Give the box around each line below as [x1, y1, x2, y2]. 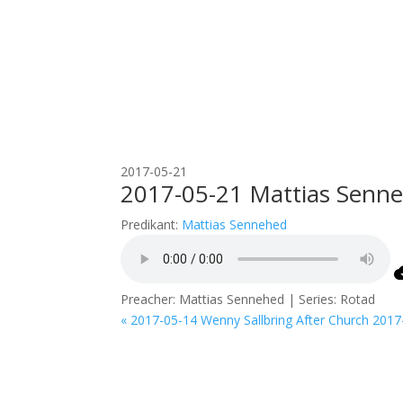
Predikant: [121, 216, 179, 233]
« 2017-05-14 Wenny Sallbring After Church [121, 311, 370, 328]
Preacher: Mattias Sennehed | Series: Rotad [121, 291, 376, 308]
